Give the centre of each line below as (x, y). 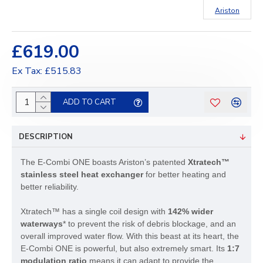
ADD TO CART (90, 102)
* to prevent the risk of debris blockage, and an (149, 224)
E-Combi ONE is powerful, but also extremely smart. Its (124, 248)
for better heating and (185, 174)
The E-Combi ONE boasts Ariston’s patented (104, 162)
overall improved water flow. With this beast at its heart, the (130, 236)
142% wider (190, 211)
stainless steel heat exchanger (82, 174)
